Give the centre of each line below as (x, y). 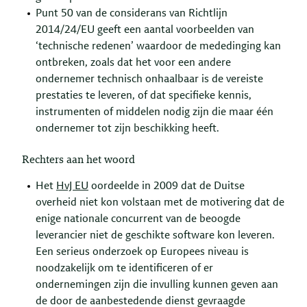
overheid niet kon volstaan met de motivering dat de (160, 202)
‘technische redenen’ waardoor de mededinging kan (158, 46)
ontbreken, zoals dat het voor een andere (133, 63)
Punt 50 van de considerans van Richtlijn (132, 13)
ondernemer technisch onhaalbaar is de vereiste (149, 79)
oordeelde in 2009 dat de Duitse (167, 186)
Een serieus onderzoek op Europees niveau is (142, 252)
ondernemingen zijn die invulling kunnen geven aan (157, 285)
